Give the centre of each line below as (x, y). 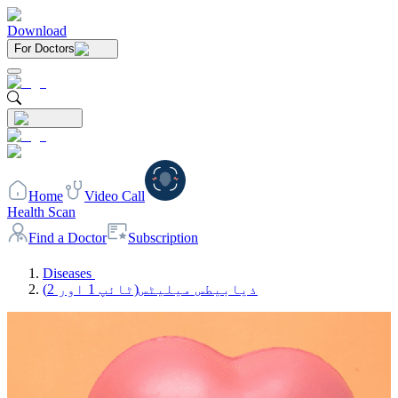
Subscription (163, 238)
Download (37, 31)
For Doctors (44, 48)
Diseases (67, 273)
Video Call (115, 196)
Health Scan (41, 212)
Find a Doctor (68, 238)
